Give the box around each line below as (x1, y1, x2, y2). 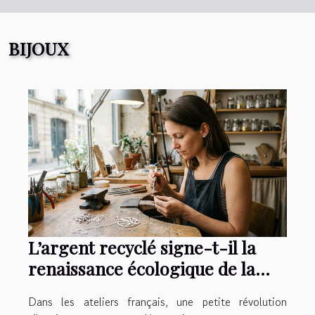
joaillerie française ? (28, 277, 189, 301)
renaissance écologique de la (28, 256, 255, 280)
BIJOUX (8, 36, 68, 60)
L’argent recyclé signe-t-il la (28, 235, 256, 259)
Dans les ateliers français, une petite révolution (28, 292, 287, 310)
